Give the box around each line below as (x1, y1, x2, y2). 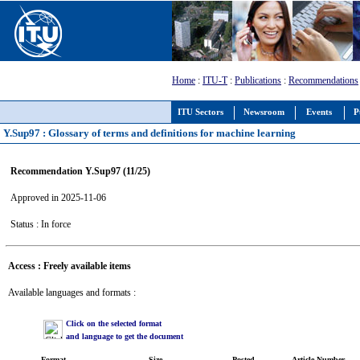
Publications (235, 75, 281, 86)
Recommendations (288, 75, 358, 86)
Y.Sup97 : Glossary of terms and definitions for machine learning (3, 127, 296, 139)
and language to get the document (65, 331, 183, 341)
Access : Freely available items (7, 260, 131, 272)
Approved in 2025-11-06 (10, 191, 106, 203)
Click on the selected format (65, 318, 162, 328)
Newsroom (243, 108, 284, 117)
